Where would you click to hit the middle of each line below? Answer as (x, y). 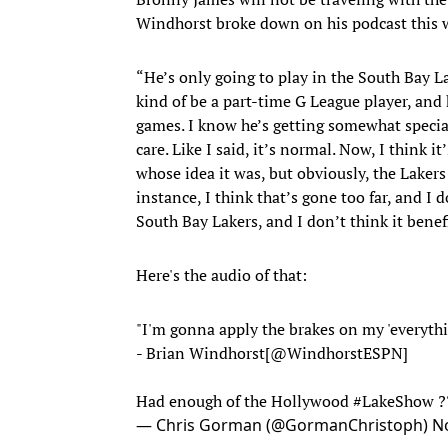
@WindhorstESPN (336, 352)
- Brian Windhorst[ (203, 352)
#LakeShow (393, 400)
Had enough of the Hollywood (244, 400)
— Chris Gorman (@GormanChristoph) (284, 424)
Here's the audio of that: (221, 274)
